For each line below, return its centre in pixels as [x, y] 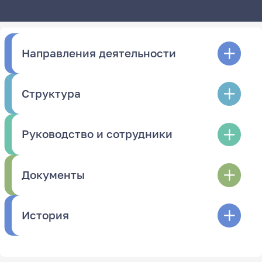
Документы [54, 175]
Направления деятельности [99, 53]
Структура [51, 94]
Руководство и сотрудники [97, 134]
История [46, 215]
